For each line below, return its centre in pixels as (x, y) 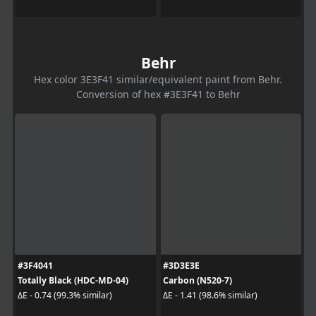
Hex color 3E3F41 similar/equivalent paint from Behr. (158, 79)
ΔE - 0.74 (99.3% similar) (65, 295)
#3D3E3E (181, 265)
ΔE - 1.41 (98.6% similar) (210, 295)
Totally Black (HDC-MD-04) (73, 280)
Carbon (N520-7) (197, 280)
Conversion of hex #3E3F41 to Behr (158, 94)
